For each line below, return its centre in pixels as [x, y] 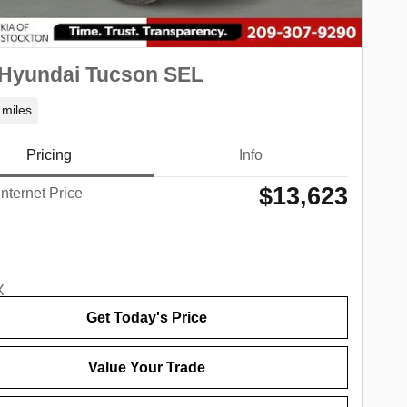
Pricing [49, 155]
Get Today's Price [146, 318]
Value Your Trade [146, 368]
